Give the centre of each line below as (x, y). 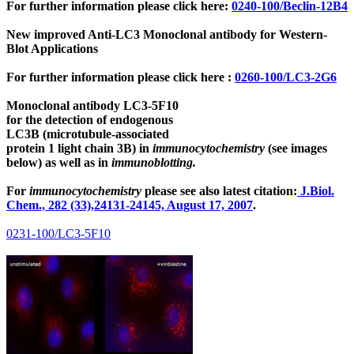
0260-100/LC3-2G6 (286, 77)
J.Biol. (316, 190)
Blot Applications (52, 48)
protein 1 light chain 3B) (73, 148)
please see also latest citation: (219, 190)
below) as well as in (59, 162)
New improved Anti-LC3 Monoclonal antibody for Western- (167, 34)
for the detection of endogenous (90, 119)
